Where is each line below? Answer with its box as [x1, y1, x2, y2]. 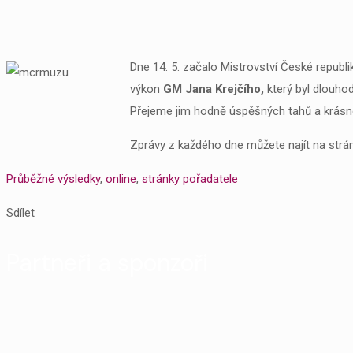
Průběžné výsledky [6, 171, 100, 186]
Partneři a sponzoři [6, 247, 208, 278]
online [106, 171, 136, 186]
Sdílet [6, 205, 35, 220]
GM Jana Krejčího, [163, 81, 267, 96]
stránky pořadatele [142, 171, 238, 186]
